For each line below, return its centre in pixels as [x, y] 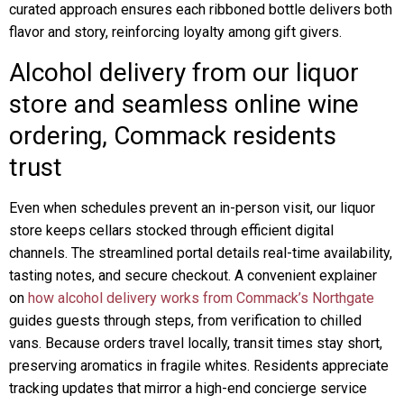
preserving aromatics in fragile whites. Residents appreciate [199, 366]
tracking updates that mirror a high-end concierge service [188, 388]
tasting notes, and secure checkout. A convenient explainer [193, 275]
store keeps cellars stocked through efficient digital [171, 230]
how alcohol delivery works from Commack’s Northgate [201, 298]
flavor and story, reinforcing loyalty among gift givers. [175, 32]
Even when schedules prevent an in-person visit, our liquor [192, 208]
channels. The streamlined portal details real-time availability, [201, 253]
